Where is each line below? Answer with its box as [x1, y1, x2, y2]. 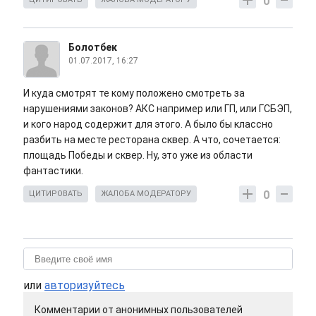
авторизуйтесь [44, 279, 125, 293]
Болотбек [68, 42, 117, 54]
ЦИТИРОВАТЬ [29, 189, 83, 199]
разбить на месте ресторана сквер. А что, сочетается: [23, 134, 281, 146]
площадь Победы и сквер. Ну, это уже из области [23, 150, 253, 162]
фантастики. [23, 165, 85, 177]
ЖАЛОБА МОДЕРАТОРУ [101, 189, 191, 199]
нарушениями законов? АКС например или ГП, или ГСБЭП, [23, 103, 292, 115]
